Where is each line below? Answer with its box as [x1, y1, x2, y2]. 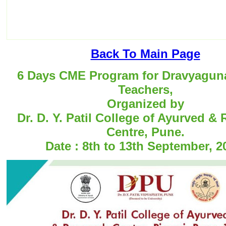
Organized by [106, 97, 184, 110]
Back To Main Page [90, 47, 200, 61]
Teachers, [118, 83, 173, 96]
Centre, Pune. [106, 125, 185, 139]
